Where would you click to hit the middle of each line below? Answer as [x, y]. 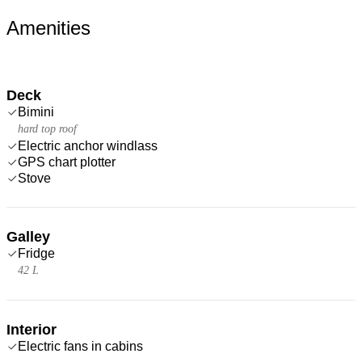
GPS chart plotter [67, 162]
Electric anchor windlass [88, 145]
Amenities [48, 27]
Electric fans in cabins [80, 346]
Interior [32, 329]
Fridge [36, 253]
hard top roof [47, 128]
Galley [28, 236]
